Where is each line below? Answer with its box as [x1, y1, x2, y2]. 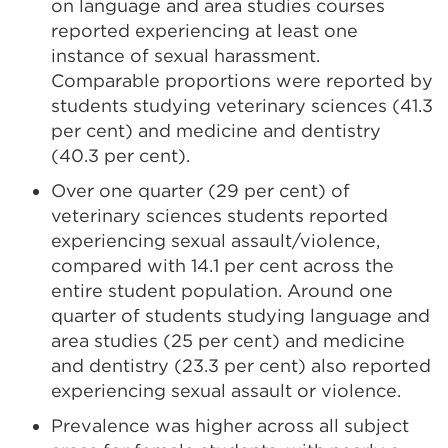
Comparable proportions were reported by [51, 69, 433, 91]
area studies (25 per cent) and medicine [51, 329, 405, 351]
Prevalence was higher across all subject [51, 414, 409, 436]
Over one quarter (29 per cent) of [51, 179, 350, 201]
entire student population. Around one [51, 279, 393, 301]
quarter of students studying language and [51, 304, 430, 326]
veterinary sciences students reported [51, 204, 388, 226]
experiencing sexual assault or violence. [51, 379, 401, 401]
